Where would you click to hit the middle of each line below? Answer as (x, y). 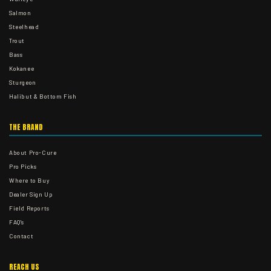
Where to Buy (30, 180)
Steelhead (24, 27)
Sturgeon (23, 82)
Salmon (20, 13)
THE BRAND (26, 127)
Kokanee (22, 68)
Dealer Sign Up (31, 194)
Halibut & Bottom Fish (43, 96)
